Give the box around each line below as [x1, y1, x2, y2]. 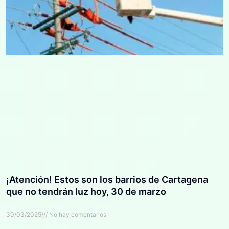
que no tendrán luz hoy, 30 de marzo [6, 186, 168, 197]
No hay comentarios [48, 211, 106, 219]
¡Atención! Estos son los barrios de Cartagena [6, 174, 208, 186]
